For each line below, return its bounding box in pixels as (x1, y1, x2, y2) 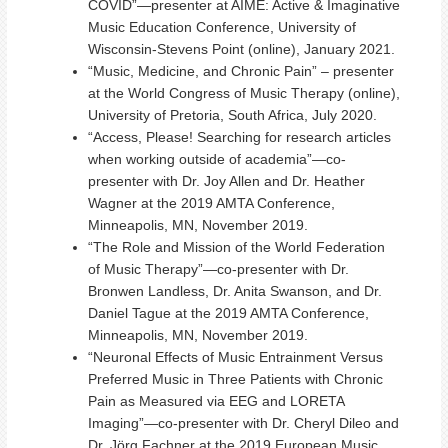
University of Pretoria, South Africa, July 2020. (88, 107, 377, 123)
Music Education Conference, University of (88, 19, 356, 35)
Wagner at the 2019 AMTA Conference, (88, 195, 335, 211)
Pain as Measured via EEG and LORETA (88, 393, 344, 409)
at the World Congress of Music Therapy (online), (88, 85, 400, 101)
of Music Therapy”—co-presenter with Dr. (88, 261, 349, 277)
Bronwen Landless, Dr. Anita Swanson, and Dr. (88, 283, 382, 299)
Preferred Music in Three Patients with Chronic (88, 371, 383, 387)
